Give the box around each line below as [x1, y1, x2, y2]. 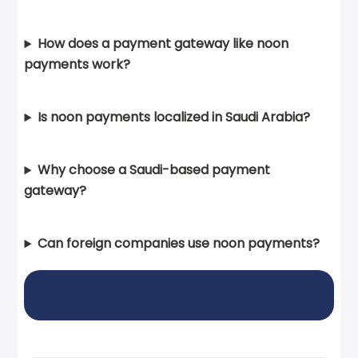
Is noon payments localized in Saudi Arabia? [38, 108, 311, 127]
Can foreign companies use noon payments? [38, 234, 320, 253]
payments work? [24, 55, 131, 74]
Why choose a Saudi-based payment [38, 161, 271, 180]
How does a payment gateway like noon [38, 34, 289, 54]
